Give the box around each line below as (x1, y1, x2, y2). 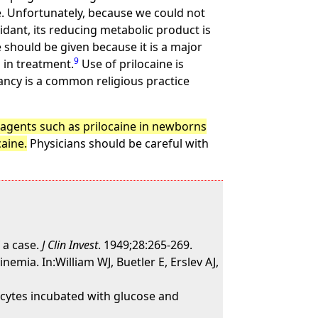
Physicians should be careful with (27, 136, 209, 151)
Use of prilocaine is (79, 56, 185, 72)
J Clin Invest (42, 237, 99, 253)
